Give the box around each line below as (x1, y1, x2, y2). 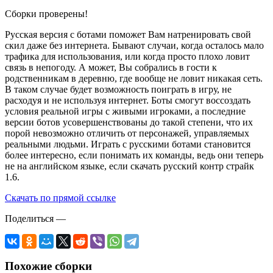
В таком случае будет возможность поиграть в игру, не (5, 83, 232, 94)
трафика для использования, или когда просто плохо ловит (5, 51, 250, 62)
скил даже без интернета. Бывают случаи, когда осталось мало (5, 40, 264, 51)
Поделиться (5, 213, 56, 224)
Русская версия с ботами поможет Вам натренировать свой (5, 29, 251, 40)
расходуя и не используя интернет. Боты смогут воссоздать (5, 94, 250, 105)
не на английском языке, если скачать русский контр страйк (5, 160, 254, 171)
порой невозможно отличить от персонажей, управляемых (5, 127, 249, 138)
